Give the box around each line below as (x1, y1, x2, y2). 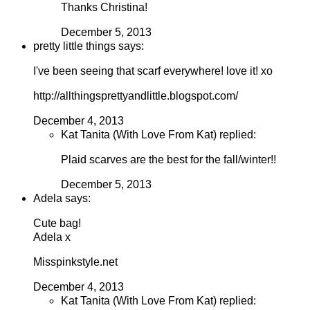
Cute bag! (33, 217, 81, 230)
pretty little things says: (33, 40, 144, 53)
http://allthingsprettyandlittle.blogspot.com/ (33, 90, 238, 102)
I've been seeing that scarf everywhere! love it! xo (33, 65, 273, 77)
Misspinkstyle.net (33, 256, 118, 268)
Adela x (33, 231, 71, 244)
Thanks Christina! (61, 1, 147, 14)
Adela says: (33, 192, 91, 205)
